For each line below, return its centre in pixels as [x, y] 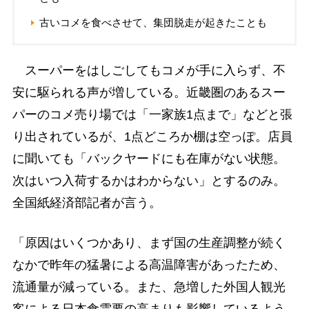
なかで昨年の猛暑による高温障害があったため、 [149, 265]
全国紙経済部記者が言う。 [87, 203]
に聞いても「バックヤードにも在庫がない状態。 [149, 159]
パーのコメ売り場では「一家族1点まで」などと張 [152, 115]
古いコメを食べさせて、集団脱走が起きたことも [153, 23]
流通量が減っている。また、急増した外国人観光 [149, 287]
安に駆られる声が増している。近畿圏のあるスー [149, 93]
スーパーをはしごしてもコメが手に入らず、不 [149, 71]
